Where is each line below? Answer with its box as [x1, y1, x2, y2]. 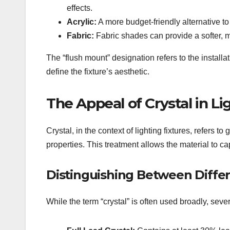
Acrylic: [67, 17, 97, 26]
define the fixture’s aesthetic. [46, 67, 149, 76]
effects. [67, 3, 92, 12]
